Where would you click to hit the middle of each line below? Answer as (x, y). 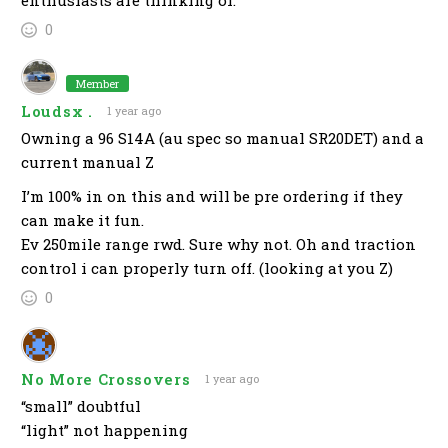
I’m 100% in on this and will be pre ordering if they (212, 196)
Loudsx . (57, 110)
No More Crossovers (106, 378)
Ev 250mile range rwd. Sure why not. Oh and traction (218, 244)
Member (97, 84)
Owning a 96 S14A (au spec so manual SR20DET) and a (222, 138)
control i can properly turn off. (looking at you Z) (207, 268)
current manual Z (87, 162)
